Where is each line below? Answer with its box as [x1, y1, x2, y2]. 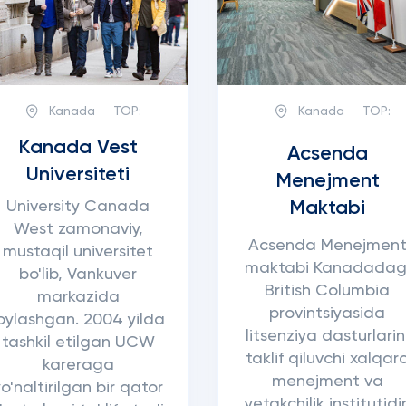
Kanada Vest [18, 138, 139, 158]
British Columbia [265, 283, 391, 300]
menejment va [271, 373, 383, 391]
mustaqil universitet [3, 244, 154, 260]
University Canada [6, 198, 150, 215]
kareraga [42, 357, 114, 373]
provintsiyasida [269, 305, 386, 323]
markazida [36, 289, 120, 305]
